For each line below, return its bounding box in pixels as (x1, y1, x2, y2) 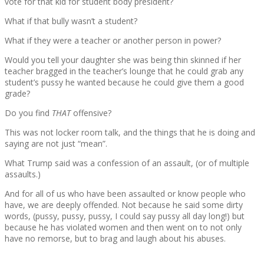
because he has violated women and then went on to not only (5, 222, 242, 233)
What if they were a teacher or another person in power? (5, 35, 221, 47)
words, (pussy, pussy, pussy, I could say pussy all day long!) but (5, 210, 245, 222)
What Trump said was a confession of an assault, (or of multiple (5, 157, 249, 169)
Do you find (5, 107, 52, 119)
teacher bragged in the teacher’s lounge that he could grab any (5, 65, 243, 77)
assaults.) (5, 169, 41, 180)
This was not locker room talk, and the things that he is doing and (5, 127, 255, 138)
